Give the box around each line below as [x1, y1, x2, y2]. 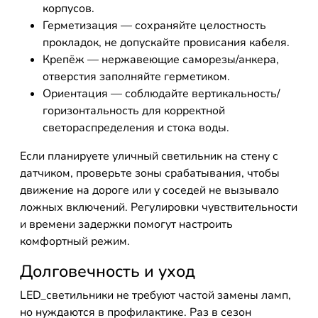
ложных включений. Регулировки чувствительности [20, 199, 297, 215]
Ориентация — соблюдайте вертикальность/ [43, 86, 280, 102]
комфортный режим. [20, 234, 130, 249]
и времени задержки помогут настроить [20, 216, 233, 232]
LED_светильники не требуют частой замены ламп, [20, 287, 291, 303]
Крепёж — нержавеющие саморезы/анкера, [43, 52, 279, 67]
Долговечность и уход [20, 260, 195, 283]
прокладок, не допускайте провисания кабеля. [43, 35, 290, 50]
